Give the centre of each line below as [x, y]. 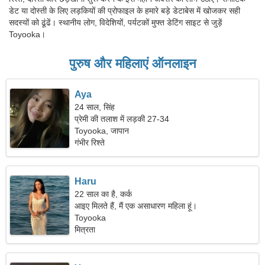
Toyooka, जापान [102, 131]
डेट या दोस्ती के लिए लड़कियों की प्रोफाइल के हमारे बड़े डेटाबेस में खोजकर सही [125, 11]
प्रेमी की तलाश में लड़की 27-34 [122, 119]
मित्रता [85, 230]
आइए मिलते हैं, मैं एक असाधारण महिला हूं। [136, 206]
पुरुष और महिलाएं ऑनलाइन [132, 64]
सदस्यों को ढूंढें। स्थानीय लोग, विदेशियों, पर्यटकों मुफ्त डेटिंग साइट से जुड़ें [116, 22]
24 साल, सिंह [95, 107]
